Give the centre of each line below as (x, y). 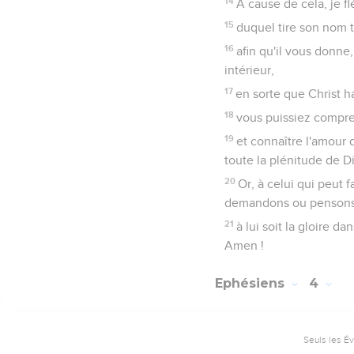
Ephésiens (252, 284)
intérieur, (249, 70)
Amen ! (244, 245)
